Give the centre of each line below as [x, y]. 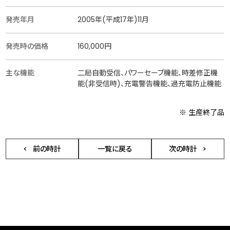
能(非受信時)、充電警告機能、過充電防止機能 [150, 84]
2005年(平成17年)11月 [113, 20]
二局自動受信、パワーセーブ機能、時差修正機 [148, 73]
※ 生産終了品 [202, 113]
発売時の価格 [27, 46]
